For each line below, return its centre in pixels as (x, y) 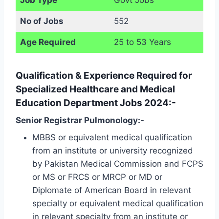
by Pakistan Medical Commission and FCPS (118, 164)
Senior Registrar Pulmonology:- (80, 120)
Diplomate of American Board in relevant (112, 190)
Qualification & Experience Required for (104, 75)
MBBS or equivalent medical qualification (112, 137)
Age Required (48, 42)
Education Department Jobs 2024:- (96, 103)
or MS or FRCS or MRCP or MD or (97, 177)
